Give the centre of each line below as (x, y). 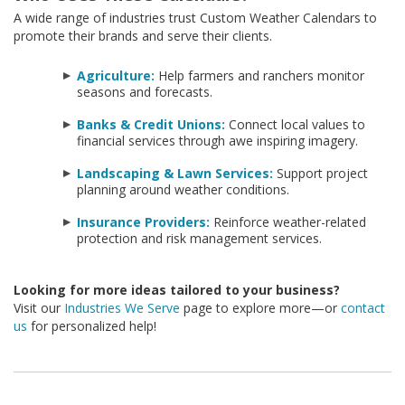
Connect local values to (295, 125)
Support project (320, 174)
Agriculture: (116, 76)
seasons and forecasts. (145, 92)
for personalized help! (92, 326)
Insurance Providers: (143, 222)
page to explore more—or (260, 308)
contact (363, 308)
